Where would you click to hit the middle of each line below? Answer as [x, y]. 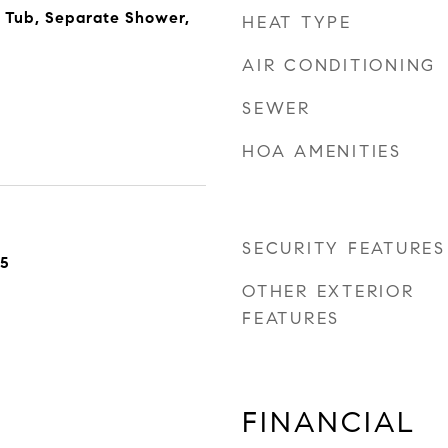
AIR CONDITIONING [339, 65]
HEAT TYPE [297, 22]
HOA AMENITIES [322, 151]
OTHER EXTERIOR [328, 291]
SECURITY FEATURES [344, 248]
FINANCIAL [329, 422]
